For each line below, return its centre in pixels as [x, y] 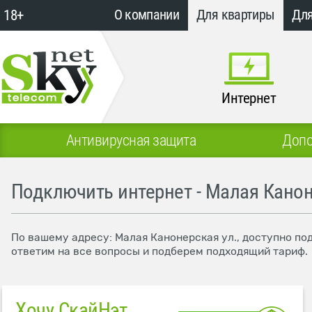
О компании [147, 15]
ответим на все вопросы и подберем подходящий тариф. [159, 251]
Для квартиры [236, 15]
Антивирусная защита [131, 140]
